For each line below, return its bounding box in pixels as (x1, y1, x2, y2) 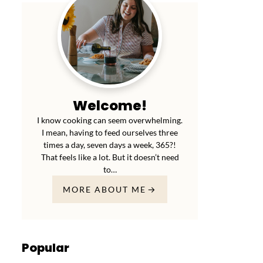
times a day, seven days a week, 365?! (43, 140, 176, 150)
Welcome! (73, 96, 147, 115)
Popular (22, 240, 69, 256)
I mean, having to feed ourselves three (42, 127, 178, 137)
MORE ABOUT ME (62, 184, 146, 194)
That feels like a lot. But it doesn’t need (41, 152, 179, 162)
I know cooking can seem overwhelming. (37, 115, 183, 125)
